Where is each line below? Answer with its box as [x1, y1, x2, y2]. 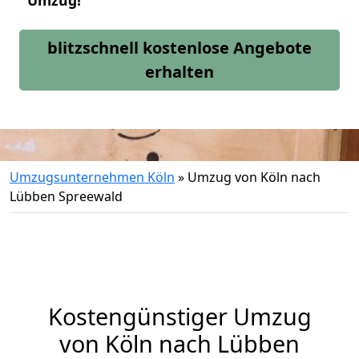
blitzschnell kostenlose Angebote [47, 37, 312, 58]
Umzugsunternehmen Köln [10, 168, 175, 186]
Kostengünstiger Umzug [47, 301, 312, 332]
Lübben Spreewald [10, 188, 123, 205]
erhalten [145, 61, 214, 83]
